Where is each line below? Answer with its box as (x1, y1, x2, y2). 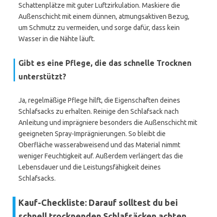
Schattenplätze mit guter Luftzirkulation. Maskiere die (18, 1, 180, 9)
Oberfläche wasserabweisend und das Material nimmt (18, 141, 180, 149)
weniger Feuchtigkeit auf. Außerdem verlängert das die (18, 152, 183, 160)
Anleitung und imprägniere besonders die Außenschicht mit (18, 119, 197, 126)
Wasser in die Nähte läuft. (18, 35, 95, 43)
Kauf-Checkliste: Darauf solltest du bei (18, 198, 178, 207)
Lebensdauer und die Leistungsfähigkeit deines (18, 163, 161, 171)
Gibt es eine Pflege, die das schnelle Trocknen (18, 59, 191, 67)
